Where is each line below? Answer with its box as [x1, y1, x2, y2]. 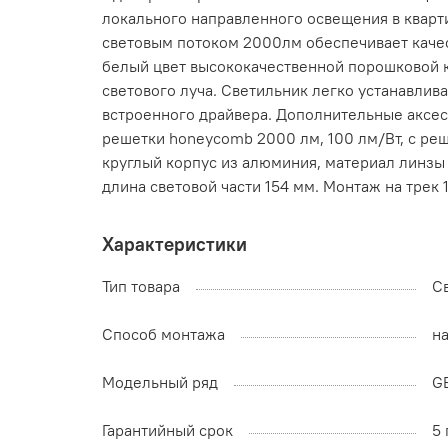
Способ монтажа [102, 324, 225, 345]
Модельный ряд [102, 372, 218, 393]
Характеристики [102, 232, 247, 257]
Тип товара [102, 276, 180, 297]
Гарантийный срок [102, 420, 233, 441]
